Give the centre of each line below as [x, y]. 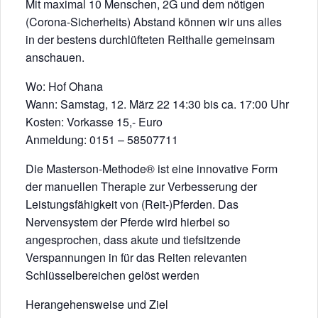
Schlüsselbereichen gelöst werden [113, 275]
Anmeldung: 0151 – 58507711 [102, 139]
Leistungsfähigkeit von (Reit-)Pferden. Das [132, 204]
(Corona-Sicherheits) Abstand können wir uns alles [154, 22]
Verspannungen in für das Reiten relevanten [136, 257]
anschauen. [55, 57]
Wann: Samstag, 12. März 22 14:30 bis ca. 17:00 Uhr [157, 104]
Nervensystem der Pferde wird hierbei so [128, 222]
